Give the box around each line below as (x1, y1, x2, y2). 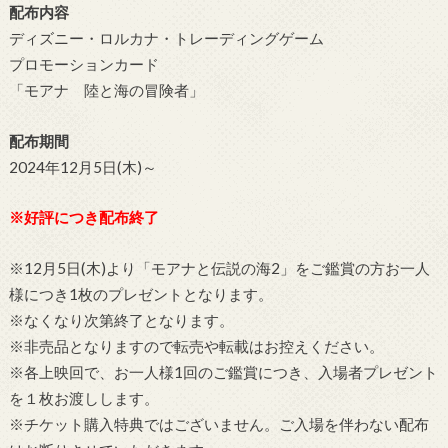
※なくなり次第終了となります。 (8, 311, 234, 329)
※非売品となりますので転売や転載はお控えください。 (8, 337, 384, 355)
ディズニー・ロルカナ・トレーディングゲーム (8, 29, 324, 48)
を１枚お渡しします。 (8, 389, 159, 407)
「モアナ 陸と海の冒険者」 (8, 81, 204, 100)
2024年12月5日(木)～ (8, 157, 157, 176)
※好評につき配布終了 (8, 208, 159, 227)
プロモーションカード (8, 55, 159, 74)
